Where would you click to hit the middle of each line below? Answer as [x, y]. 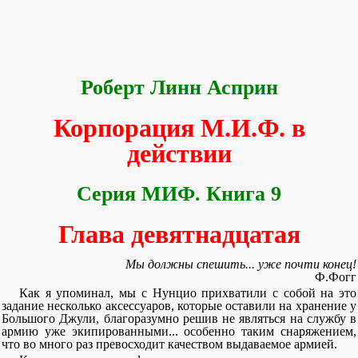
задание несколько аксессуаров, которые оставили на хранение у [179, 306]
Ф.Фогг [336, 277]
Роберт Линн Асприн [179, 88]
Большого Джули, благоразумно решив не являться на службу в [179, 318]
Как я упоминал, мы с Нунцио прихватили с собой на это [188, 293]
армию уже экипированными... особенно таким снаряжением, [179, 331]
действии [179, 153]
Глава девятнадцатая [179, 234]
